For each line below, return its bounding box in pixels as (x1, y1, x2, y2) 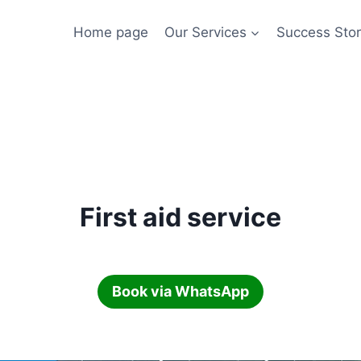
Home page (73, 23, 148, 40)
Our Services (164, 23, 247, 40)
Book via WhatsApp (112, 283, 249, 301)
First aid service (80, 201, 281, 233)
